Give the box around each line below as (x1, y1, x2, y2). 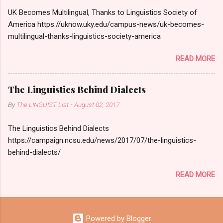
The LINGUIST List (16, 100, 69, 109)
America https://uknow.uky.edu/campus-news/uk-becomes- (8, 19, 204, 29)
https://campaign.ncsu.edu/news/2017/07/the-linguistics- (8, 135, 196, 145)
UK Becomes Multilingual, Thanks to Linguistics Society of (8, 7, 197, 17)
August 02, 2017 (74, 100, 119, 109)
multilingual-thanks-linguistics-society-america (8, 31, 161, 41)
